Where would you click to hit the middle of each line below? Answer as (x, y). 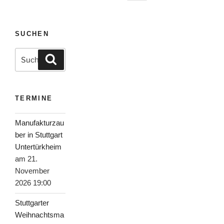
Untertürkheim (38, 147)
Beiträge (33, 16)
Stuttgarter (32, 203)
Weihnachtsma (39, 215)
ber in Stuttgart (39, 135)
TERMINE (34, 98)
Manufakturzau (39, 123)
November (32, 171)
